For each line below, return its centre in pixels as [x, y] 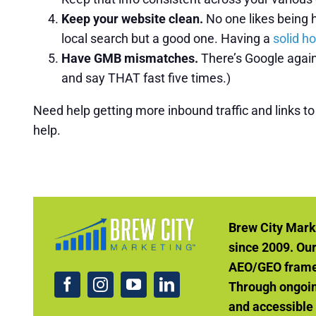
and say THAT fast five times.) [146, 78]
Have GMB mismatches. [131, 58]
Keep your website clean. [132, 19]
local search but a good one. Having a [167, 38]
